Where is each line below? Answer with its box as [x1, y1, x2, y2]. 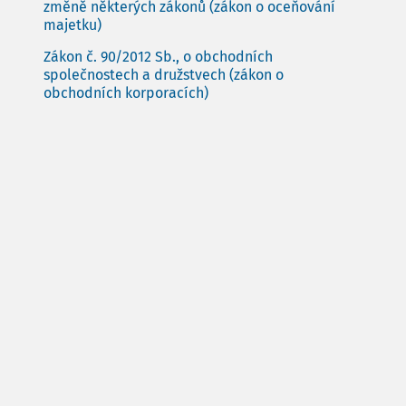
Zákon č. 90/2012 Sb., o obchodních [43, 48, 273, 65]
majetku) [43, 16, 101, 34]
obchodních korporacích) [43, 84, 208, 101]
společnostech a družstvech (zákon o [43, 66, 284, 83]
